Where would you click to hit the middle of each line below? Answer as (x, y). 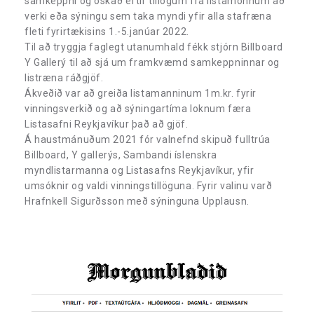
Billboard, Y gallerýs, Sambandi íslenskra (121, 155)
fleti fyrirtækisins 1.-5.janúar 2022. (107, 32)
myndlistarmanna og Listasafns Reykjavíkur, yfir (139, 171)
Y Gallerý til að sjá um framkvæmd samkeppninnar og (152, 63)
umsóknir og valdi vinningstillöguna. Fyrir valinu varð (149, 186)
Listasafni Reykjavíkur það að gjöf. (107, 124)
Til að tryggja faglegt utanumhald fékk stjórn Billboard (154, 47)
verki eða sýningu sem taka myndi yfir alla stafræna (148, 16)
